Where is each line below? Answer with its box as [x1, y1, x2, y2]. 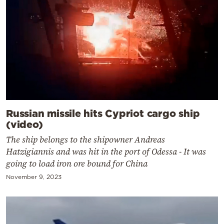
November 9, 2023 [6, 173, 61, 180]
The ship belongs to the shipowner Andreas [6, 133, 165, 145]
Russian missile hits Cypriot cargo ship [6, 107, 200, 118]
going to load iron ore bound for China [6, 157, 147, 169]
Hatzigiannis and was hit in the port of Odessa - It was [6, 145, 206, 157]
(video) [6, 118, 43, 129]
